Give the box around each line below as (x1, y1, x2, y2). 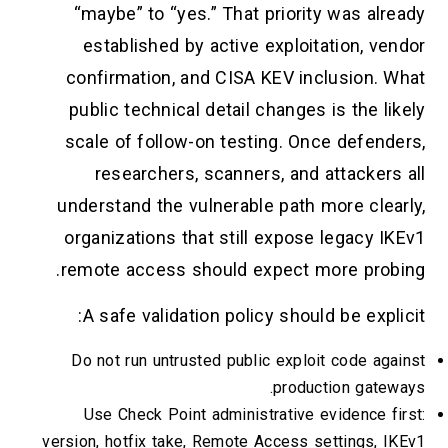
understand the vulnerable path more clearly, (57, 194, 426, 216)
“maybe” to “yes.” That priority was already (73, 2, 426, 24)
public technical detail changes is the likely (69, 98, 426, 120)
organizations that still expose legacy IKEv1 (64, 226, 426, 248)
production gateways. (272, 377, 426, 397)
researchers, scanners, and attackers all (94, 162, 426, 184)
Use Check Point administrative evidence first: (83, 404, 426, 424)
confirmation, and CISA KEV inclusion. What (66, 66, 426, 88)
